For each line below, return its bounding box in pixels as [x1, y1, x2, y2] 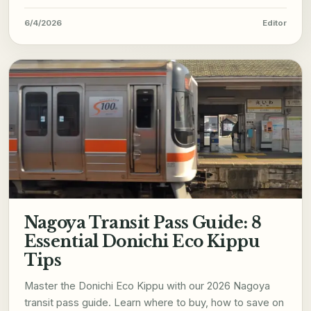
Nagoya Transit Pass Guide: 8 [24, 212, 262, 233]
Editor [262, 18, 287, 28]
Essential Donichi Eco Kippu [24, 231, 260, 252]
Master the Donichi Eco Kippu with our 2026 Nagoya [24, 280, 270, 293]
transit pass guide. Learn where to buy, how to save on [24, 296, 284, 310]
